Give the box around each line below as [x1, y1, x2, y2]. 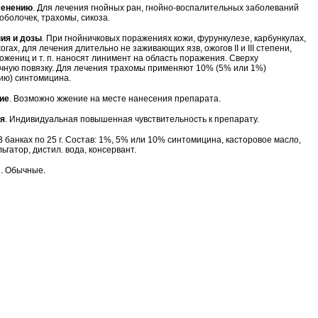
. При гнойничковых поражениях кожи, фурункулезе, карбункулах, [42, 33, 306, 43]
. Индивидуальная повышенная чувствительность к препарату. [5, 114, 259, 124]
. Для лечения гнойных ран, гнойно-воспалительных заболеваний [33, 3, 299, 13]
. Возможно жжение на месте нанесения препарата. [9, 94, 221, 104]
